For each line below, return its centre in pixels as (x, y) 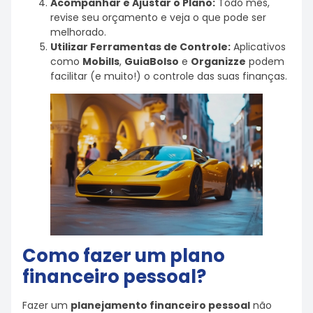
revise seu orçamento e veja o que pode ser (158, 18)
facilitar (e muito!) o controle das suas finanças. (169, 77)
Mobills (101, 62)
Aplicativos (258, 47)
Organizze (218, 62)
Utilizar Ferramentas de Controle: (140, 47)
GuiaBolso (152, 62)
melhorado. (78, 32)
